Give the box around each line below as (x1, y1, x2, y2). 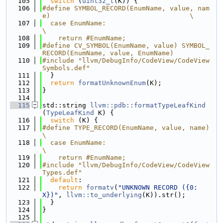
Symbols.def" (42, 64, 90, 72)
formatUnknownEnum (78, 79, 146, 87)
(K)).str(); (142, 191, 186, 199)
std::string (42, 102, 90, 109)
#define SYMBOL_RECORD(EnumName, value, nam (42, 4, 210, 12)
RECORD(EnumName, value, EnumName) (42, 49, 174, 57)
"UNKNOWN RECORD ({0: (118, 184, 198, 191)
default (50, 176, 78, 184)
